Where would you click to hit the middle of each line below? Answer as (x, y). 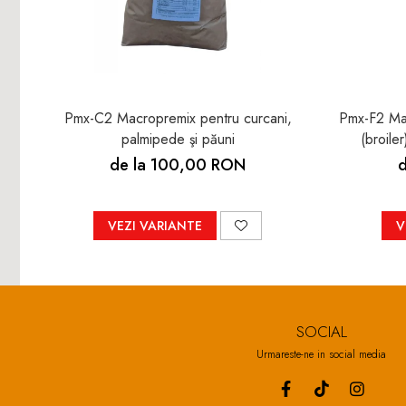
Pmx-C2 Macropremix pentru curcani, (178, 118)
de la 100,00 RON (178, 165)
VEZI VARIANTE (155, 226)
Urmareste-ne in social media (321, 354)
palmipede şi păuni (178, 139)
